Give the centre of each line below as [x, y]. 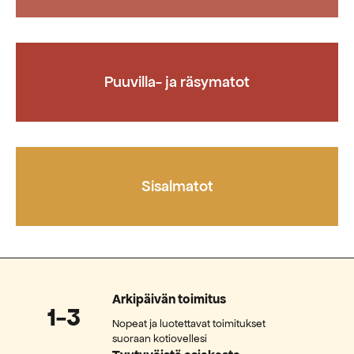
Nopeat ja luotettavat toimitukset [189, 323]
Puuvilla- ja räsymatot [177, 81]
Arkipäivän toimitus [169, 299]
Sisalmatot [177, 186]
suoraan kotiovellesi [160, 338]
